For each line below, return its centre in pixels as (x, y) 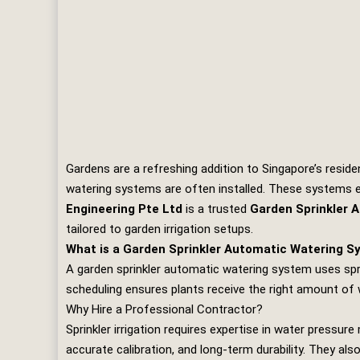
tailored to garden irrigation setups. (160, 229)
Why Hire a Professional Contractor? (164, 309)
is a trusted (216, 209)
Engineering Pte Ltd (124, 209)
